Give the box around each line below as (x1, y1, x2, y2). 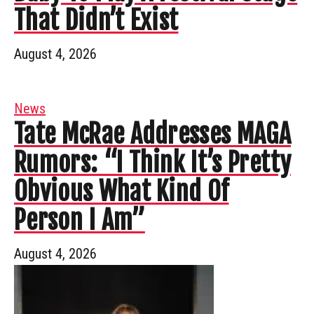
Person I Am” (14, 204, 145, 236)
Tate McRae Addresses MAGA (14, 118, 292, 150)
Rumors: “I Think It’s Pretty (14, 146, 291, 179)
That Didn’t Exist (14, 4, 179, 36)
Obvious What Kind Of (14, 175, 229, 207)
